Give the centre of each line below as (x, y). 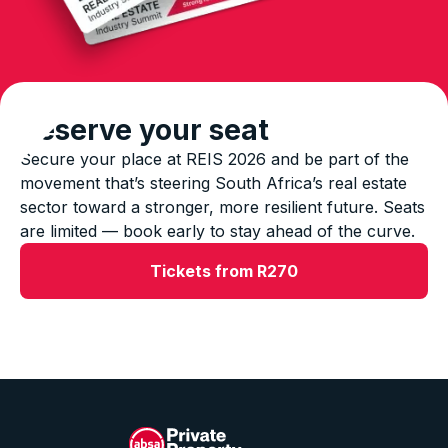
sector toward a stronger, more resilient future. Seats (222, 206)
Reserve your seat (144, 129)
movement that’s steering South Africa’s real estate (213, 182)
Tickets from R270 (224, 270)
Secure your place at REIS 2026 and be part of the (214, 158)
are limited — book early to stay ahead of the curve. (217, 230)
